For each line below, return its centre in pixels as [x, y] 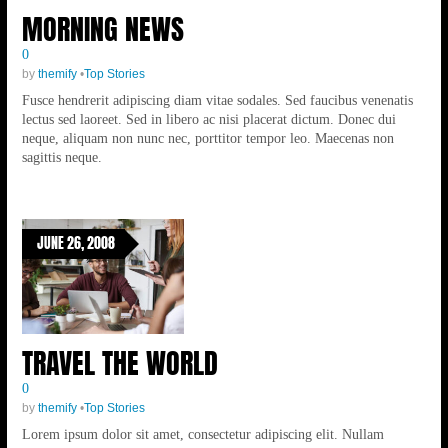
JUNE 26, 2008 [75, 243]
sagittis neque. [61, 156]
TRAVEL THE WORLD [119, 363]
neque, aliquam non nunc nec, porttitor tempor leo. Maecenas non [207, 137]
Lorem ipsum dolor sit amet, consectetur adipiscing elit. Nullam [202, 434]
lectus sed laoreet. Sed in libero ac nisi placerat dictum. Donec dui [208, 118]
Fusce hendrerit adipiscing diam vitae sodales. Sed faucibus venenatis [217, 99]
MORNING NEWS [102, 28]
